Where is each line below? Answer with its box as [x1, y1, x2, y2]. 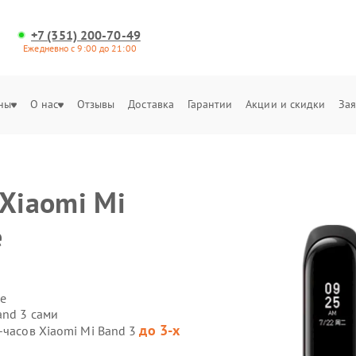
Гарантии [187, 97, 233, 111]
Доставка [128, 97, 175, 111]
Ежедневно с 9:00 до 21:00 [23, 42, 137, 54]
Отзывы [76, 97, 115, 111]
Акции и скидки [246, 97, 326, 111]
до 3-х [139, 321, 180, 339]
